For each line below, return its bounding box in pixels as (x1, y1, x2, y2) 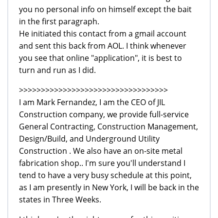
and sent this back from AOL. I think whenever (19, 40, 186, 51)
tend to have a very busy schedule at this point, (19, 169, 192, 181)
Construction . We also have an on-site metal (19, 145, 182, 156)
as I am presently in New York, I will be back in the (19, 182, 199, 193)
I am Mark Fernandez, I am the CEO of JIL (19, 96, 165, 108)
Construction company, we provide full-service (19, 109, 189, 120)
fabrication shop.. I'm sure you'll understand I (19, 157, 185, 168)
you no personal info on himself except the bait (19, 3, 192, 15)
